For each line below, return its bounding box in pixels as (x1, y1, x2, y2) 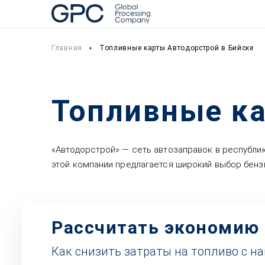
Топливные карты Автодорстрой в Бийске (99, 44, 254, 52)
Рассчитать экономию (51, 217, 260, 238)
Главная (51, 44, 82, 52)
